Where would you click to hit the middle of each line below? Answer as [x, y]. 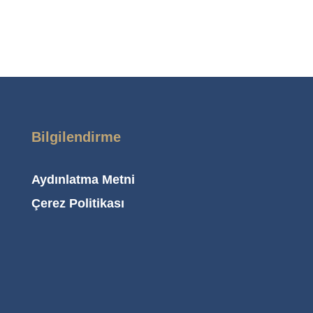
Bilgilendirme [76, 137]
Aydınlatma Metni [83, 179]
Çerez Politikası [78, 203]
